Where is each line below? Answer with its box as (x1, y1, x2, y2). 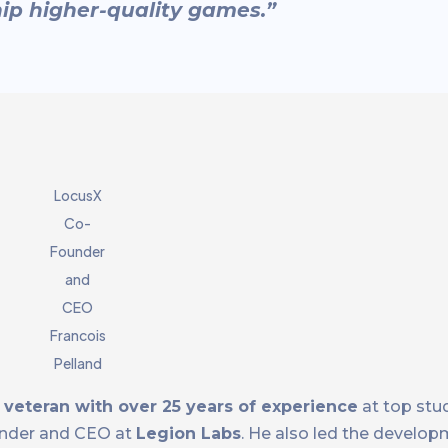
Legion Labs (136, 424, 241, 444)
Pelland (53, 354, 102, 373)
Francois (49, 326, 106, 345)
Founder (50, 242, 106, 261)
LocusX (53, 186, 102, 205)
